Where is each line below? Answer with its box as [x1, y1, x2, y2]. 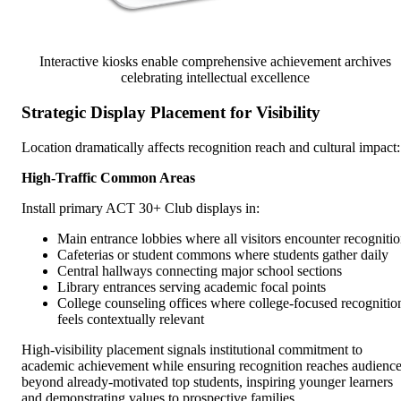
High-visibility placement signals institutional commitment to [21, 341, 363, 357]
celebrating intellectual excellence [120, 70, 310, 86]
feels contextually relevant [57, 311, 204, 327]
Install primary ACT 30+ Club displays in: [21, 200, 260, 216]
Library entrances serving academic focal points [57, 278, 326, 294]
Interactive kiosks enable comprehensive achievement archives [38, 54, 391, 70]
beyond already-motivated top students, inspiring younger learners [21, 373, 393, 389]
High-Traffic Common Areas [21, 169, 195, 185]
